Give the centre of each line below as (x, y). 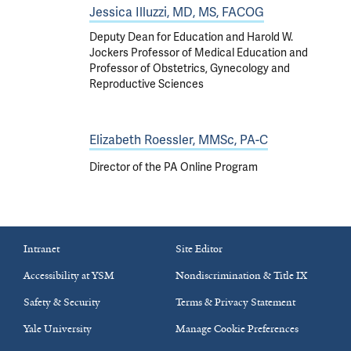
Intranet (42, 249)
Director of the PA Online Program (174, 167)
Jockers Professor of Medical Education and (199, 52)
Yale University (58, 329)
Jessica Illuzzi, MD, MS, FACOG (177, 12)
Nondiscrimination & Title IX (241, 275)
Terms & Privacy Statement (235, 302)
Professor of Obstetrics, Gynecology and (190, 68)
